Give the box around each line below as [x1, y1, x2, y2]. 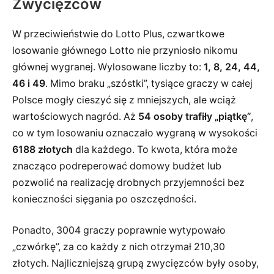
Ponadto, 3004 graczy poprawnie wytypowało [12, 224, 226, 237]
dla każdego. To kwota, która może [73, 143, 237, 155]
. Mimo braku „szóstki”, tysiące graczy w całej [45, 77, 253, 89]
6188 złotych [12, 143, 73, 155]
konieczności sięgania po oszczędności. [12, 193, 196, 205]
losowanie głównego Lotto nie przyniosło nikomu [12, 44, 237, 56]
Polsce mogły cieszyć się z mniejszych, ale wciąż [12, 94, 236, 106]
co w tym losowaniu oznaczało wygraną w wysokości [12, 127, 257, 139]
